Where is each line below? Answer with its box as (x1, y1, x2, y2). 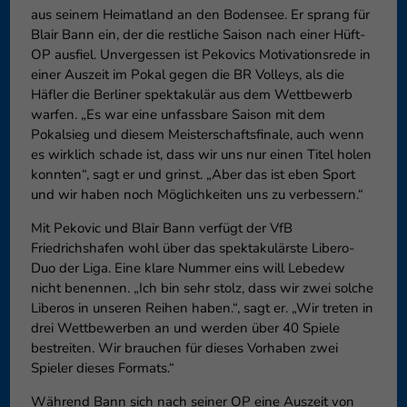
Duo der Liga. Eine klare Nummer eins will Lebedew (30, 259, 345, 278)
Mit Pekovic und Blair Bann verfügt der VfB (30, 219, 293, 238)
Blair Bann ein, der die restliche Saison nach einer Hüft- (30, 25, 365, 45)
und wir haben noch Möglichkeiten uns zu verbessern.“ (30, 185, 363, 204)
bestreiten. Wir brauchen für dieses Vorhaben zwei (30, 339, 338, 358)
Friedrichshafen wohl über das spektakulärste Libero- (30, 239, 354, 258)
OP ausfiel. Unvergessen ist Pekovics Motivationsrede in (30, 45, 371, 65)
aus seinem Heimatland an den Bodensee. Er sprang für (30, 5, 370, 25)
